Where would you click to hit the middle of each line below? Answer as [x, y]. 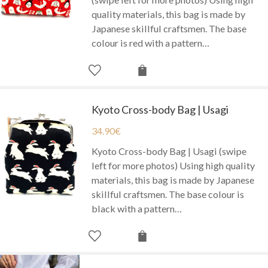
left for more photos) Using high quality [173, 165]
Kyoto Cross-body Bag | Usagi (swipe [169, 151]
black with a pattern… [137, 208]
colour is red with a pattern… [151, 42]
